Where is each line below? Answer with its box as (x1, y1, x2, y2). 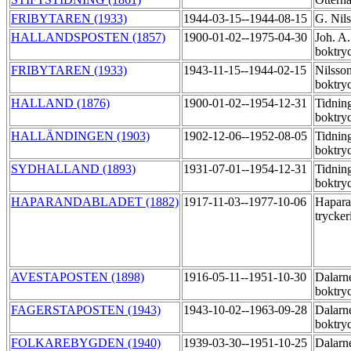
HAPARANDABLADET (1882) (11, 195, 179, 209)
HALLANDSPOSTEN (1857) (11, 31, 165, 45)
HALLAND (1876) (11, 96, 110, 110)
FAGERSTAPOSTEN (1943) (11, 303, 161, 317)
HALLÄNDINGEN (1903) (11, 129, 150, 143)
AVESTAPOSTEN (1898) (11, 270, 144, 284)
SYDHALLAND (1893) (11, 162, 136, 176)
